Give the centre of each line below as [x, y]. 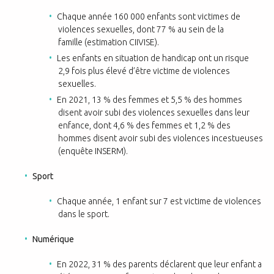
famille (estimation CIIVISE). [109, 42]
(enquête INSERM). [93, 151]
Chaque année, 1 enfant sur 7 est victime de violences [159, 201]
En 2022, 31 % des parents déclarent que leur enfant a [160, 264]
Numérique [54, 239]
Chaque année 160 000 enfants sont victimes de [149, 17]
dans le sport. [84, 214]
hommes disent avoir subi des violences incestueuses [161, 138]
